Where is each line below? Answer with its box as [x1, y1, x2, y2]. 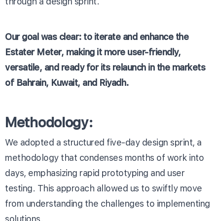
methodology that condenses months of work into [5, 152, 204, 163]
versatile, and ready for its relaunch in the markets [5, 62, 205, 73]
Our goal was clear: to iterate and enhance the [5, 31, 188, 42]
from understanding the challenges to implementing [5, 198, 210, 209]
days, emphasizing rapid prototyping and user [5, 167, 184, 178]
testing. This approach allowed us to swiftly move [5, 183, 202, 193]
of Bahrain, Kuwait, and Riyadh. [5, 77, 129, 88]
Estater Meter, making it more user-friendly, [5, 46, 181, 57]
